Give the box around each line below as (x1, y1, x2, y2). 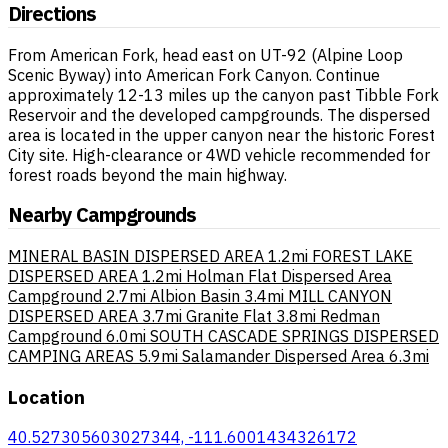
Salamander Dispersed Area (182, 345, 385, 366)
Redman (320, 305, 380, 326)
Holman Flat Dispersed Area (186, 265, 392, 286)
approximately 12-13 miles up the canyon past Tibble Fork (8, 84, 439, 105)
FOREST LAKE (312, 245, 413, 266)
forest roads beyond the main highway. (8, 164, 287, 185)
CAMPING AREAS (8, 345, 134, 366)
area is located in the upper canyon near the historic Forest (8, 124, 435, 145)
